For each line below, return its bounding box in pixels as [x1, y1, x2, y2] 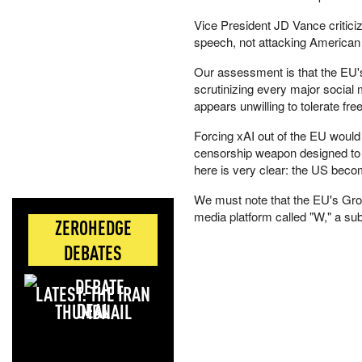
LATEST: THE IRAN [36, 281, 150, 306]
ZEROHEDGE [54, 215, 132, 240]
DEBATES [64, 240, 122, 265]
